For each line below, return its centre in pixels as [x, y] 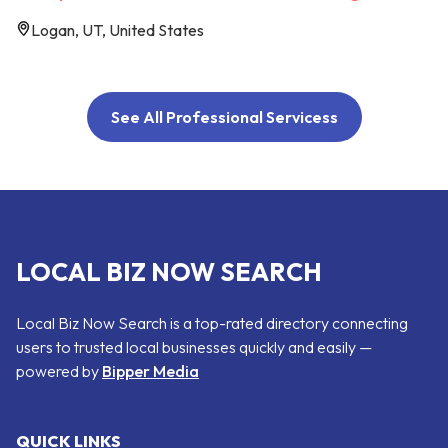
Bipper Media [150, 370]
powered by [59, 370]
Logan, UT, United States [117, 29]
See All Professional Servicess [224, 116]
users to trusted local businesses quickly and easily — [194, 346]
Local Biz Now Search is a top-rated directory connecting [212, 322]
